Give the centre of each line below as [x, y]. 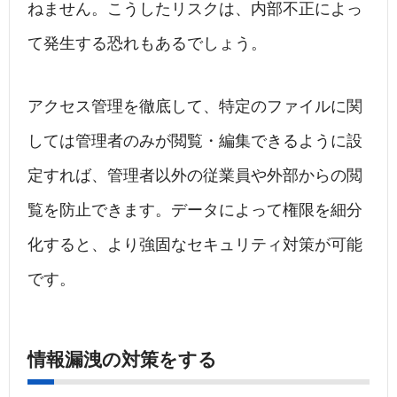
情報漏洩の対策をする [122, 360]
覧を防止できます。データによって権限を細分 [195, 210]
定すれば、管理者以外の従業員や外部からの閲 [195, 176]
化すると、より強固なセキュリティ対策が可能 [195, 245]
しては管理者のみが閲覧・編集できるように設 [195, 141]
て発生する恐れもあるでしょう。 [147, 44]
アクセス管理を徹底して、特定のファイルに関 [195, 107]
